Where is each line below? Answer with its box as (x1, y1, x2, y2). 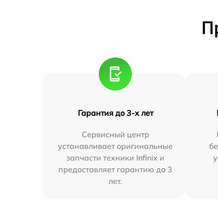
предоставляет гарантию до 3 (58, 164, 173, 174)
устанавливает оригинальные (58, 141, 173, 151)
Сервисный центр (81, 129, 149, 139)
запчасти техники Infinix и (66, 152, 165, 163)
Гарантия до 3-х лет (77, 108, 153, 118)
